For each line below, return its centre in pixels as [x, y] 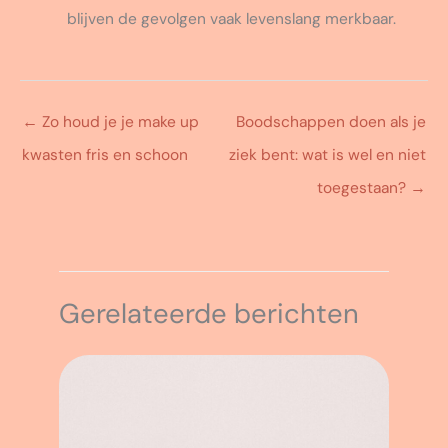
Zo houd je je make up [118, 121]
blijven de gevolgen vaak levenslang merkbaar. [231, 18]
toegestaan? [363, 187]
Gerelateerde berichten [208, 313]
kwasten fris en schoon [105, 154]
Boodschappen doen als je [331, 121]
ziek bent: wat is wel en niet [327, 154]
